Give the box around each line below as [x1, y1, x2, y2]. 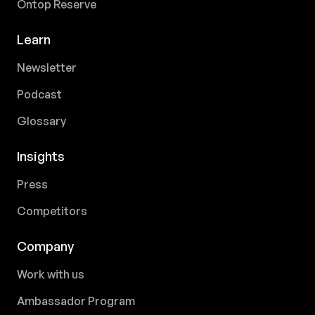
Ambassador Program [17, 294, 135, 308]
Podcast [17, 87, 62, 101]
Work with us [17, 267, 84, 281]
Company [17, 238, 74, 254]
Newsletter [17, 60, 77, 75]
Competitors [17, 204, 87, 218]
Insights [17, 148, 65, 164]
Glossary [17, 114, 66, 128]
